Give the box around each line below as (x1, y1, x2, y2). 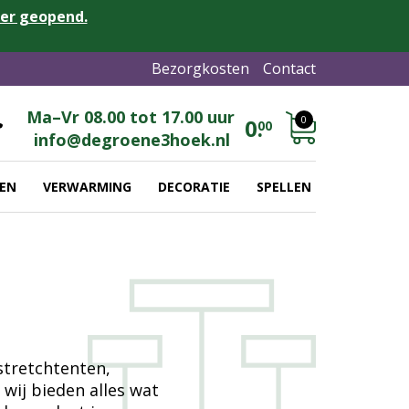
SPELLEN (256, 177, 311, 195)
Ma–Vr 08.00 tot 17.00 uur (26, 106, 236, 128)
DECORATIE (157, 177, 230, 195)
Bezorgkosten (152, 58, 249, 79)
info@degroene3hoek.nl (34, 128, 231, 151)
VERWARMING (42, 177, 131, 195)
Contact (263, 58, 316, 79)
